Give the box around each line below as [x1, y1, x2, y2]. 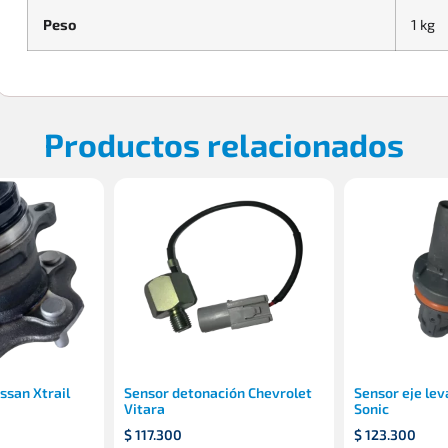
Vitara [124, 399, 165, 417]
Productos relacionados [44, 124, 404, 163]
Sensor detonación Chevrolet [124, 383, 312, 401]
